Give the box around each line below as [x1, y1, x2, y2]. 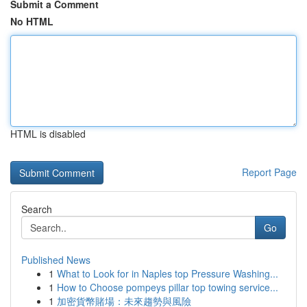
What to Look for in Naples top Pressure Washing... [57, 267, 278, 280]
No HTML [10, 14, 53, 28]
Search [21, 202, 52, 216]
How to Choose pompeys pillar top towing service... [57, 280, 278, 294]
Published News [21, 253, 90, 267]
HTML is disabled [10, 127, 86, 140]
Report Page [242, 165, 297, 179]
